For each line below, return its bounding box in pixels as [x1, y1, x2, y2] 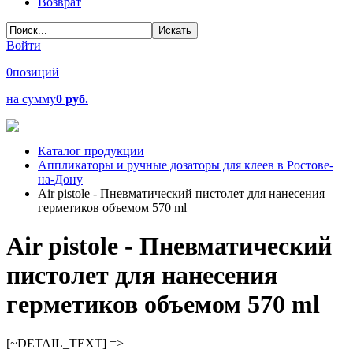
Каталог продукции [38, 144, 144, 158]
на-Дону [38, 173, 83, 186]
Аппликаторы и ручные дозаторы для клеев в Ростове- [38, 158, 333, 172]
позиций [13, 65, 59, 79]
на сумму [6, 92, 56, 106]
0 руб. [56, 92, 88, 106]
